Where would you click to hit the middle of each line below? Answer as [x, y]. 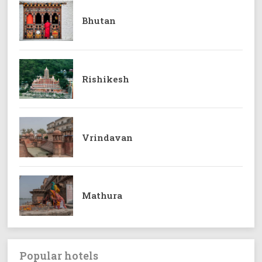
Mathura [102, 196]
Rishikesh [105, 79]
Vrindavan [107, 137]
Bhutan [99, 21]
